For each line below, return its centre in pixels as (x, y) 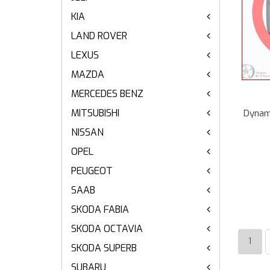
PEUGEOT (92, 171)
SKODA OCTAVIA (107, 229)
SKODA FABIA (100, 209)
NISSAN (87, 132)
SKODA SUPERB (104, 248)
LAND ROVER (99, 36)
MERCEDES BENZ (107, 94)
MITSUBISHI (95, 113)
